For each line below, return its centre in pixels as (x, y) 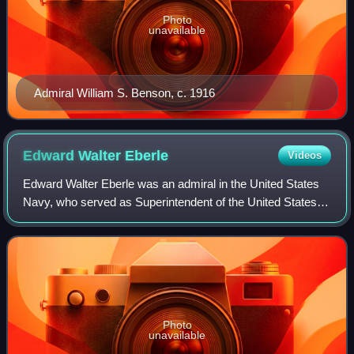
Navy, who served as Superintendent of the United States (170, 201)
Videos (304, 155)
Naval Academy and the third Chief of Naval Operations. (168, 220)
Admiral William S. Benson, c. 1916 (124, 92)
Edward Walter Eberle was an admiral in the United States (171, 183)
